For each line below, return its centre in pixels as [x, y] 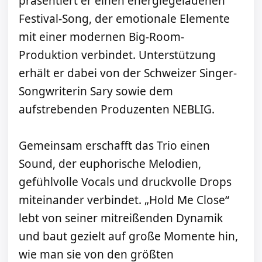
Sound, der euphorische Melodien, [110, 164]
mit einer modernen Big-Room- [101, 37]
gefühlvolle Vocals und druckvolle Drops [125, 182]
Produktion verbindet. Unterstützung [117, 55]
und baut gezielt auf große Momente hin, [128, 237]
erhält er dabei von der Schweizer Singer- [128, 73]
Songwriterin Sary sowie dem [96, 92]
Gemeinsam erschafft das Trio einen [114, 146]
